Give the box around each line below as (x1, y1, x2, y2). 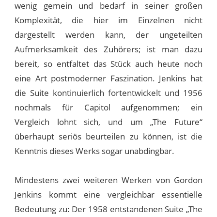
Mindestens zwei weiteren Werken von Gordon (15, 174, 202, 186)
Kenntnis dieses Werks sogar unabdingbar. (15, 145, 174, 156)
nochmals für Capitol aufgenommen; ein (15, 101, 202, 113)
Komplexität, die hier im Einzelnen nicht (15, 14, 202, 26)
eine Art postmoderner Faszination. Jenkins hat (15, 72, 202, 84)
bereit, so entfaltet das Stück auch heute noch (15, 58, 202, 69)
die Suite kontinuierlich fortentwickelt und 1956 (15, 87, 202, 98)
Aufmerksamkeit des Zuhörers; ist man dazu (15, 43, 202, 55)
